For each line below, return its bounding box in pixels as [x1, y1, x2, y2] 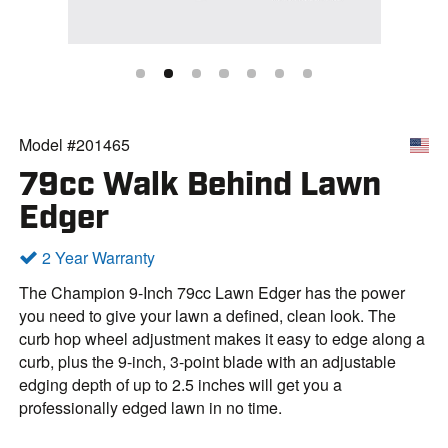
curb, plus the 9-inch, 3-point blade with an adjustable [19, 349, 397, 373]
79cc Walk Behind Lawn [19, 162, 382, 207]
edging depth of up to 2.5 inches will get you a [19, 372, 343, 396]
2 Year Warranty [38, 246, 156, 270]
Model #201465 [19, 132, 131, 156]
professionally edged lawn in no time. [19, 395, 283, 419]
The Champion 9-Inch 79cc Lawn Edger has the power [19, 280, 406, 304]
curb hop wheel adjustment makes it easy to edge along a [19, 326, 426, 350]
